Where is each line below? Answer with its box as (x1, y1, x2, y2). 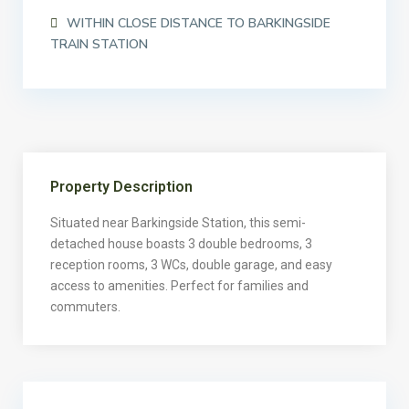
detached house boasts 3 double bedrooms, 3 (50, 236, 312, 251)
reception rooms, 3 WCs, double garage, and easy (50, 257, 332, 272)
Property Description (50, 178, 193, 195)
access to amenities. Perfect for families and (50, 278, 309, 293)
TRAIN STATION (50, 36, 148, 53)
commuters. (50, 299, 121, 314)
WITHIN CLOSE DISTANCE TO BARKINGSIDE (67, 15, 330, 32)
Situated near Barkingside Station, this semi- (50, 215, 306, 230)
